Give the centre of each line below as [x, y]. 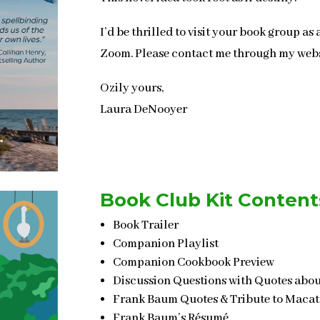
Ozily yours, [132, 88]
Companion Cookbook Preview [194, 262]
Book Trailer [146, 225]
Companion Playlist [166, 244]
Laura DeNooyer [144, 109]
